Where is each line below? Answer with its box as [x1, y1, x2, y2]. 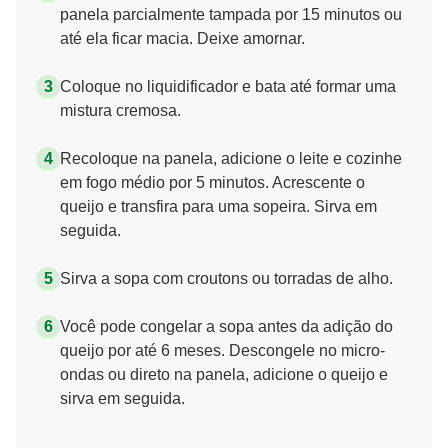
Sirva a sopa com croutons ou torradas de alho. [60, 269, 393, 287]
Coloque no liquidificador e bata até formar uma [60, 77, 396, 95]
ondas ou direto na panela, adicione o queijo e [60, 365, 388, 383]
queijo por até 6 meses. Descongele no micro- [60, 341, 385, 359]
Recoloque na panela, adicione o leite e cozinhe [60, 149, 402, 167]
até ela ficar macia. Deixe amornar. [60, 29, 305, 47]
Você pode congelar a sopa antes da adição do [60, 317, 393, 335]
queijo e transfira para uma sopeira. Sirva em [60, 197, 377, 215]
